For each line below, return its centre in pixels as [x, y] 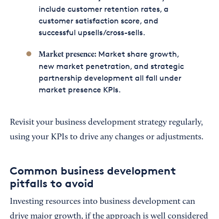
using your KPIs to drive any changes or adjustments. [107, 138]
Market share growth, [137, 54]
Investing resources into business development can [102, 202]
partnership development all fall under [110, 78]
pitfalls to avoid [52, 184]
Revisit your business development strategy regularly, [106, 123]
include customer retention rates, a [103, 9]
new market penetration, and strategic [111, 66]
